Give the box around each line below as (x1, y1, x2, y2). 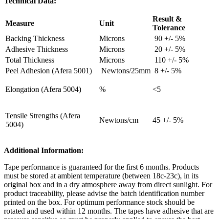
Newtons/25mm (99, 66, 151, 75)
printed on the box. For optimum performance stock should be (4, 198, 195, 207)
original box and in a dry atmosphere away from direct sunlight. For (4, 180, 212, 189)
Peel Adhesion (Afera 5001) (5, 66, 92, 75)
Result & (153, 15, 182, 23)
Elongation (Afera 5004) (5, 85, 81, 94)
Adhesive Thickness (5, 45, 68, 54)
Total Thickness (5, 56, 54, 65)
